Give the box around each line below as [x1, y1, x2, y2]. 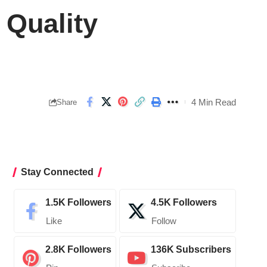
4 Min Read [191, 97, 236, 107]
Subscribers [175, 244, 231, 255]
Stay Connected [20, 167, 94, 178]
